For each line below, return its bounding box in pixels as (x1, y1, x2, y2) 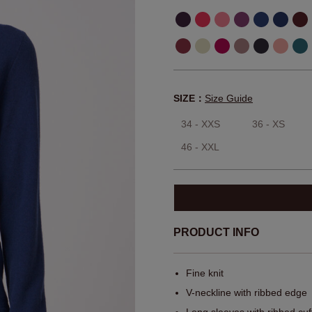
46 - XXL (181, 141, 219, 153)
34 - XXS (181, 118, 220, 130)
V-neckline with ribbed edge (186, 287, 307, 299)
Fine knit (186, 267, 224, 279)
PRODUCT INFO (173, 226, 259, 239)
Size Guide (205, 93, 253, 104)
